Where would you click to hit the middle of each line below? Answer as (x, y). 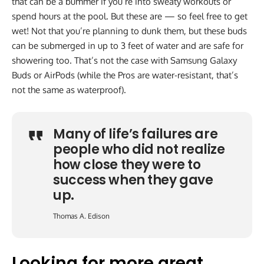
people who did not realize (139, 150)
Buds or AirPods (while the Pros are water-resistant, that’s (125, 75)
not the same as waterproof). (69, 90)
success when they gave (133, 180)
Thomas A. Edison (81, 216)
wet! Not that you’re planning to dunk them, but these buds (129, 31)
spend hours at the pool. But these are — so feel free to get (130, 16)
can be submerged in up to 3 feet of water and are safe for (128, 46)
